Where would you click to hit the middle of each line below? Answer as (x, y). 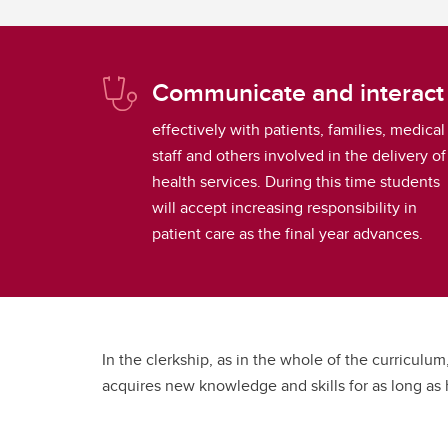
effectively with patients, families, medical (298, 130)
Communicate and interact (298, 92)
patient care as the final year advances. (287, 234)
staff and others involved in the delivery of (299, 156)
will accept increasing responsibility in (284, 208)
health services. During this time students (296, 182)
